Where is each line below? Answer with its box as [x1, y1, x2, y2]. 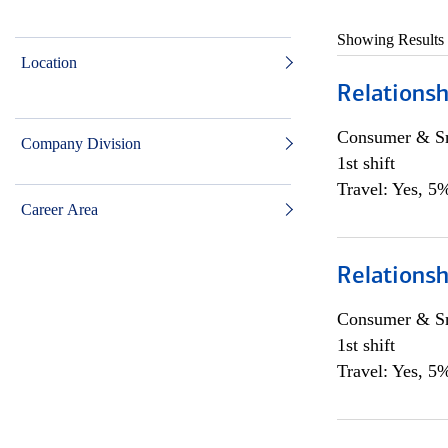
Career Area [21, 201, 98, 218]
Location [21, 54, 77, 71]
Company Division [21, 135, 141, 152]
